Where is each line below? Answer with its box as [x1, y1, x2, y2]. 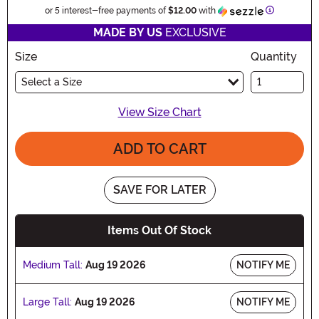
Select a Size [21, 75, 82, 88]
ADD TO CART [113, 140, 206, 157]
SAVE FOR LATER [113, 182, 206, 197]
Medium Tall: [23, 258, 83, 271]
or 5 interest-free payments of [45, 5, 168, 16]
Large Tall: [23, 296, 72, 308]
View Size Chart [117, 105, 202, 119]
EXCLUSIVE [162, 25, 226, 39]
